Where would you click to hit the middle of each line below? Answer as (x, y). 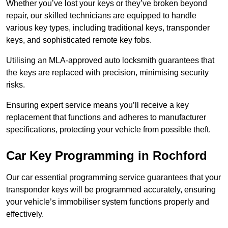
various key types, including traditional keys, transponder (108, 28)
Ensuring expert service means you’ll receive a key (97, 105)
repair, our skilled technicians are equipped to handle (101, 16)
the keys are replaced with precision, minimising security (107, 73)
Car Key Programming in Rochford (107, 156)
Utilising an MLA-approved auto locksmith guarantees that (110, 61)
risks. (16, 85)
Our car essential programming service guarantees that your (113, 178)
